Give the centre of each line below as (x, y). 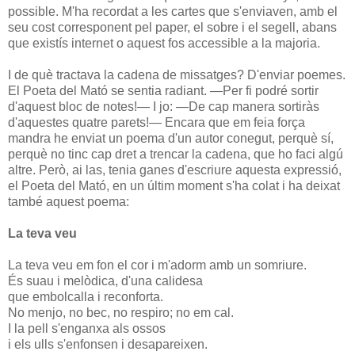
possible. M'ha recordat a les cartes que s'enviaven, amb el (173, 11)
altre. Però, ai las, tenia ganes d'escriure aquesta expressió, (175, 170)
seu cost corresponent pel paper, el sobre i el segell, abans (172, 27)
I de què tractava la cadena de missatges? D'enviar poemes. (177, 74)
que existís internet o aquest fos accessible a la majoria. (164, 43)
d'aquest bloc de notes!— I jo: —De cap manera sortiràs (164, 106)
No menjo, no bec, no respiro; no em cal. (121, 312)
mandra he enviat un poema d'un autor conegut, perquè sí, (171, 138)
